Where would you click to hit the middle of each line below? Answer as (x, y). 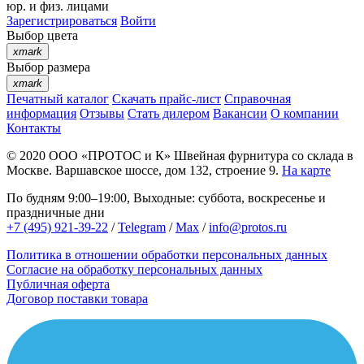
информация (41, 114)
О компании (305, 114)
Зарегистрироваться (62, 21)
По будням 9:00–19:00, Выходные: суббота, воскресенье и (166, 198)
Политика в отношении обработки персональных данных (167, 255)
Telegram (142, 227)
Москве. (31, 171)
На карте (306, 171)
